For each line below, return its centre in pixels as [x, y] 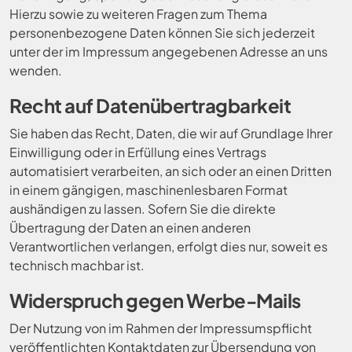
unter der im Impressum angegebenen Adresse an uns [169, 51]
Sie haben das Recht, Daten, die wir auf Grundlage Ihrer [171, 133]
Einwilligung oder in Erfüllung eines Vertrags [138, 152]
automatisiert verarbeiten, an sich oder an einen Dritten [170, 171]
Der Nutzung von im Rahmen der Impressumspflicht [161, 328]
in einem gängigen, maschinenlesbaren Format [148, 190]
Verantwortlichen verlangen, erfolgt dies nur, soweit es [169, 246]
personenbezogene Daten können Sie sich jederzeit [162, 33]
